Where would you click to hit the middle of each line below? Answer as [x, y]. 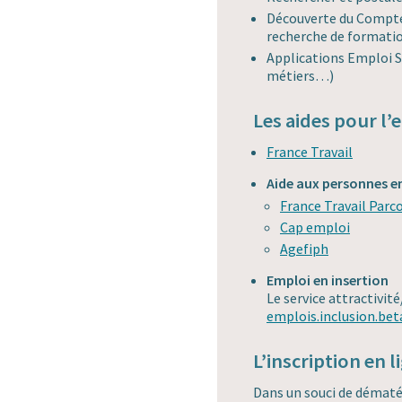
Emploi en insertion [328, 280]
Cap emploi [315, 227]
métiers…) [300, 76]
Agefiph [304, 249]
